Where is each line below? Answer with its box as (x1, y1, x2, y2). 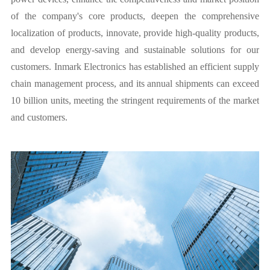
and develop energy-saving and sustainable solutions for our (11, 45, 259, 55)
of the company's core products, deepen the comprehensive (11, 11, 259, 21)
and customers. (11, 112, 67, 122)
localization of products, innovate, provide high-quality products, (11, 28, 259, 38)
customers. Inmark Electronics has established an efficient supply (11, 61, 259, 72)
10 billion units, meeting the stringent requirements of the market (11, 95, 259, 105)
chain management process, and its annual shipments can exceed (11, 78, 259, 89)
